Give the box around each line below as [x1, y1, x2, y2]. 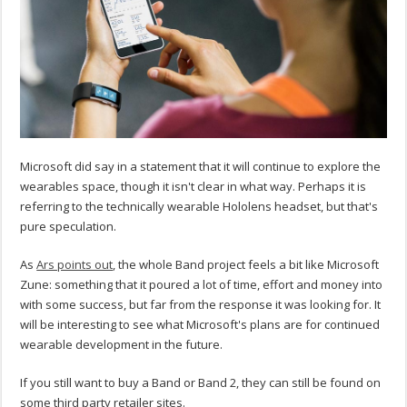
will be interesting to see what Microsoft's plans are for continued [20, 315, 381, 333]
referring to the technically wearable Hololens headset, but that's [20, 197, 379, 214]
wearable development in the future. [20, 335, 223, 352]
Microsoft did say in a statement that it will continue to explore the [20, 157, 382, 174]
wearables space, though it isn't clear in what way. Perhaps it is [20, 177, 367, 194]
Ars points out [36, 255, 114, 273]
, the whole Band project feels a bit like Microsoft [113, 255, 380, 273]
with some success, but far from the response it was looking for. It [20, 295, 382, 313]
